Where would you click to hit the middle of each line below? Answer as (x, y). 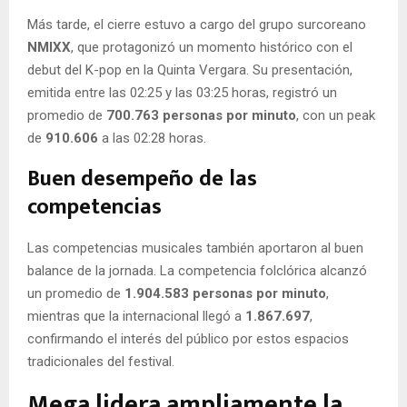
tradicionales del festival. (101, 361)
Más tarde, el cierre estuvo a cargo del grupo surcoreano (197, 24)
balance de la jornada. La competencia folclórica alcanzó (197, 270)
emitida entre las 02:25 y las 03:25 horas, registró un (182, 92)
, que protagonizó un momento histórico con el (212, 47)
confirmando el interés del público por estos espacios (188, 338)
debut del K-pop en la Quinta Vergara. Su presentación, (190, 69)
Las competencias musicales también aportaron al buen (195, 248)
